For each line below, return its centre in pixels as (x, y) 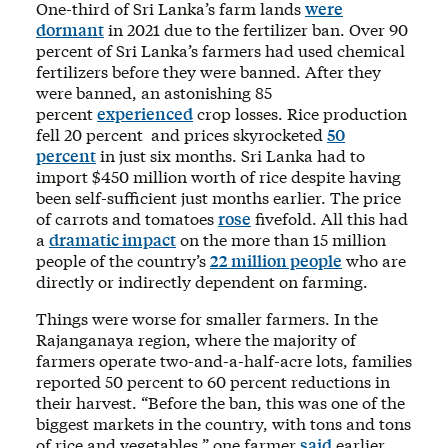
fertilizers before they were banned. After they (208, 71)
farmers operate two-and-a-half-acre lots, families (224, 360)
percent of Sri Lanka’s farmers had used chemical (220, 50)
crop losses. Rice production (300, 113)
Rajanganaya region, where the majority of (196, 339)
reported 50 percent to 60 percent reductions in (213, 381)
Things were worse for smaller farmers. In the (207, 318)
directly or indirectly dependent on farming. (204, 281)
